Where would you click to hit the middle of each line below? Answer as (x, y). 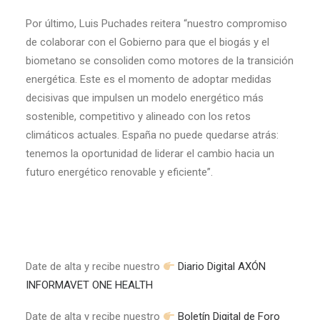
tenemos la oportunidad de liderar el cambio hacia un (150, 154)
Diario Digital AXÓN (222, 266)
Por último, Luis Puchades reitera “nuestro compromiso (156, 24)
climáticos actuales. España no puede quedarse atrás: (152, 135)
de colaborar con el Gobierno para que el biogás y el (147, 42)
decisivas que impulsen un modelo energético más (145, 98)
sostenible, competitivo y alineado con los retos (138, 116)
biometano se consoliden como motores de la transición (160, 61)
